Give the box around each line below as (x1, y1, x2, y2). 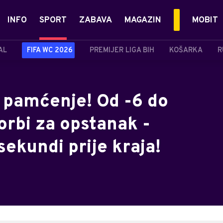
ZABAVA (79, 15, 112, 26)
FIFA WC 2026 (27, 46, 73, 55)
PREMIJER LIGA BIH (90, 46, 154, 55)
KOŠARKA (169, 46, 203, 55)
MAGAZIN (124, 15, 161, 26)
